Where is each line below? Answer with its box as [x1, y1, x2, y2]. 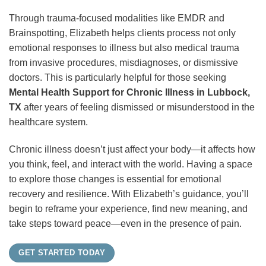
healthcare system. [9, 117, 88, 128]
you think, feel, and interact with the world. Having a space [9, 159, 252, 170]
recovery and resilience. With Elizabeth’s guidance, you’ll [9, 189, 249, 199]
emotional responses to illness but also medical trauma [9, 43, 239, 53]
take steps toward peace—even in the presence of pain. [9, 218, 242, 229]
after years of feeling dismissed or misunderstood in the [21, 102, 255, 113]
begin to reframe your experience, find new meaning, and [9, 204, 248, 214]
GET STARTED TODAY [18, 248, 105, 257]
